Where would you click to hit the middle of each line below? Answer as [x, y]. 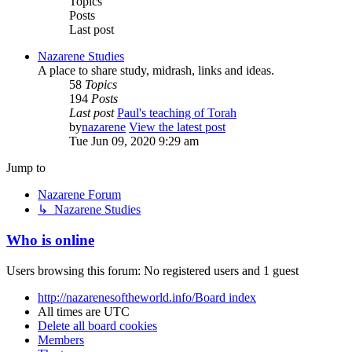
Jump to [26, 168]
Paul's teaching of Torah [177, 113]
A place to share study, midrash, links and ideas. [156, 71]
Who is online [50, 240]
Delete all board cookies [97, 325]
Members [61, 339]
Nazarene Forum [79, 195]
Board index [225, 297]
